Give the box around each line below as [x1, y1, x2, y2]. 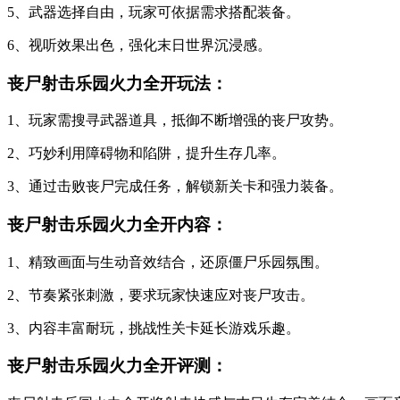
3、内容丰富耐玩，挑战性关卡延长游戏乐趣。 [7, 320, 300, 336]
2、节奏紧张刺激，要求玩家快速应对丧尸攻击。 [7, 287, 314, 303]
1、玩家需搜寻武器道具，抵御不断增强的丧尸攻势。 [7, 112, 343, 129]
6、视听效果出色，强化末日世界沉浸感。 [7, 37, 271, 53]
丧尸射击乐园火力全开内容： [7, 215, 228, 235]
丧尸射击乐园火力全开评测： [7, 356, 228, 376]
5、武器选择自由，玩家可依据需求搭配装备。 [7, 4, 300, 20]
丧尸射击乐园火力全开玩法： [7, 73, 228, 93]
